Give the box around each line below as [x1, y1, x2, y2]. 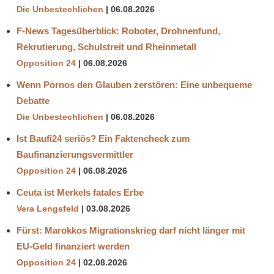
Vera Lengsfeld [17, 204, 79, 213]
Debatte [17, 95, 50, 106]
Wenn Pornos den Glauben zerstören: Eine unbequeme [17, 79, 252, 90]
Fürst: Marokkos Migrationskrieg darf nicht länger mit [17, 224, 245, 235]
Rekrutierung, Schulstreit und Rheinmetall [17, 41, 196, 52]
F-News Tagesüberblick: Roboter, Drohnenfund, [17, 25, 220, 36]
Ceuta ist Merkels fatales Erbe [17, 187, 144, 198]
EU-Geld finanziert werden [17, 240, 130, 251]
